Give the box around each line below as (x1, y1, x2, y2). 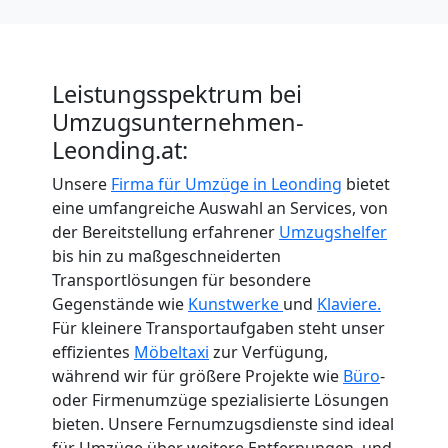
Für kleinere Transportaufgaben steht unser (52, 316, 385, 339)
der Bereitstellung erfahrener (52, 220, 279, 243)
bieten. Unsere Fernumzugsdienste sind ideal (52, 412, 394, 435)
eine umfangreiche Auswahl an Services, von (52, 196, 388, 219)
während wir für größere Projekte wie (52, 364, 343, 387)
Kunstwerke (188, 292, 283, 315)
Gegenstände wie (52, 292, 188, 315)
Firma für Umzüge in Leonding (111, 172, 342, 195)
